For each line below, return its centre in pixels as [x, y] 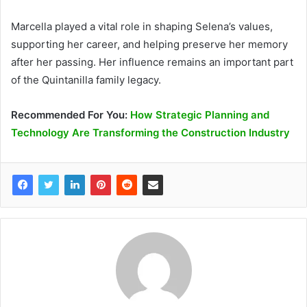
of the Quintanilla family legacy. [86, 79]
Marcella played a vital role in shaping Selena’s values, [142, 26]
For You [106, 114]
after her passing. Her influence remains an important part [152, 62]
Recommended [49, 114]
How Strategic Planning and [200, 114]
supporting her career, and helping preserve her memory [149, 44]
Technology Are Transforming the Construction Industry [150, 132]
